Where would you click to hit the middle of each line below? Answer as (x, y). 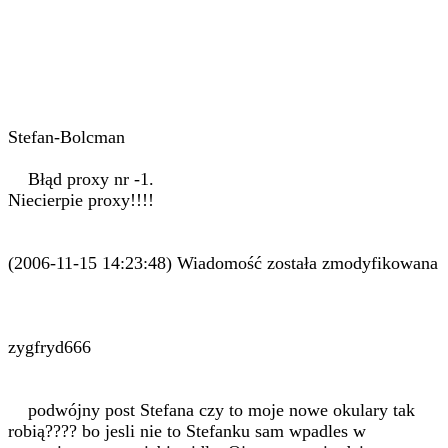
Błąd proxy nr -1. (81, 179)
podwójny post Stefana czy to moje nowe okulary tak (211, 410)
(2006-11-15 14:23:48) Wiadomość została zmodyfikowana (223, 263)
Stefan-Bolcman (66, 137)
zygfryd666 (49, 347)
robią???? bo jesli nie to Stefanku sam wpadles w (187, 431)
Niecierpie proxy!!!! (81, 200)
